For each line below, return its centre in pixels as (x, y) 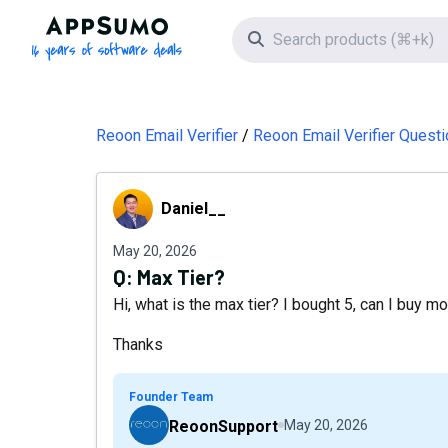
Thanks (138, 344)
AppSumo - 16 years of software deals (241, 26)
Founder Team (171, 397)
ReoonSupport (223, 426)
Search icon (303, 38)
